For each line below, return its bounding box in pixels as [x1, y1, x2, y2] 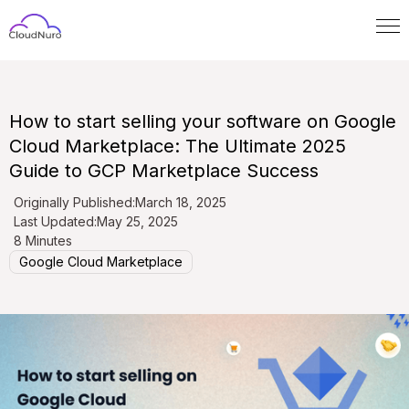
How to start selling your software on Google [9, 110, 396, 133]
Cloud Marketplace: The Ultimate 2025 [9, 135, 346, 158]
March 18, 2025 [135, 194, 226, 211]
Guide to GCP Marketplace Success [9, 160, 319, 183]
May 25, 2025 [97, 214, 178, 230]
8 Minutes [14, 233, 72, 249]
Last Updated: [14, 214, 97, 230]
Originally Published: [14, 194, 135, 211]
